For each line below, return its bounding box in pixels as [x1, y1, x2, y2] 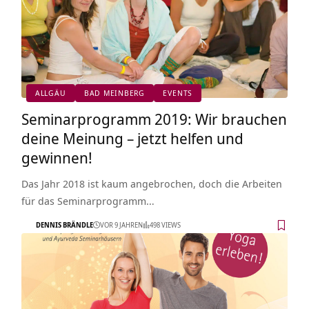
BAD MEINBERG [83, 88, 146, 99]
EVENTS [163, 88, 193, 99]
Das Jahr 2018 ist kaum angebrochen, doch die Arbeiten [21, 176, 282, 190]
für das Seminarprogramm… [21, 193, 154, 208]
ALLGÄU [34, 88, 66, 99]
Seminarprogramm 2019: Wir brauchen [21, 108, 287, 129]
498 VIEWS [149, 220, 181, 230]
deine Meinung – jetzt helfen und [21, 127, 243, 148]
